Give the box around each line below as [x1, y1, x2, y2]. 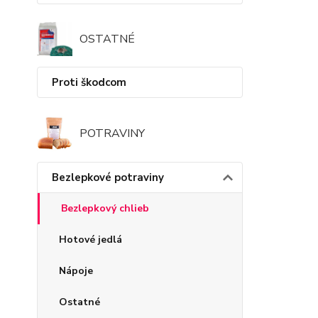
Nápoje [59, 263, 93, 278]
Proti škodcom [52, 75, 126, 89]
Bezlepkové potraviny [52, 170, 164, 185]
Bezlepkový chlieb [61, 201, 149, 215]
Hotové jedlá [59, 232, 122, 246]
